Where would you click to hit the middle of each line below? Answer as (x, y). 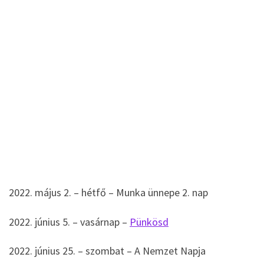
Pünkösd (149, 222)
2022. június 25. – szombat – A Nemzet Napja (107, 251)
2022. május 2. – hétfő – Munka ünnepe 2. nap (108, 193)
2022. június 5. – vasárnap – (69, 222)
